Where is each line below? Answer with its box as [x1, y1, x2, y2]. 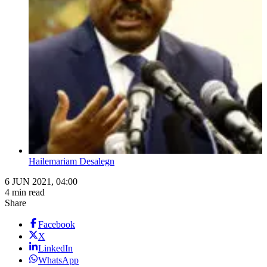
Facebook [38, 219, 75, 230]
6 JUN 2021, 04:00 [5, 176, 77, 187]
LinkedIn [38, 243, 73, 254]
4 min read [5, 187, 45, 198]
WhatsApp [38, 255, 79, 266]
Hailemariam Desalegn [29, 156, 114, 167]
